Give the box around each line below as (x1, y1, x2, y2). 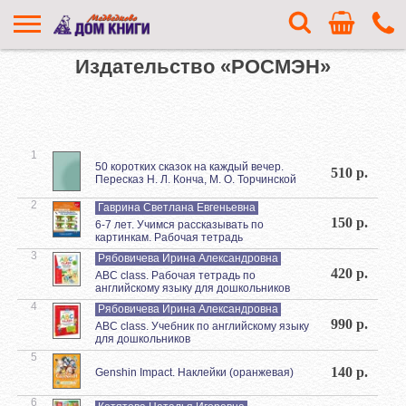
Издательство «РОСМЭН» (75, 55, 331, 79)
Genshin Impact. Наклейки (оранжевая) (95, 365, 294, 379)
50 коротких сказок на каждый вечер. (95, 159, 284, 173)
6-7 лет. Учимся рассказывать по (95, 217, 264, 231)
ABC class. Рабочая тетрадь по (95, 268, 256, 282)
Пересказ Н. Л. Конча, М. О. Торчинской (95, 172, 296, 186)
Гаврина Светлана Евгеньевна (98, 200, 256, 214)
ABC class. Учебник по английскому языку (95, 319, 309, 333)
